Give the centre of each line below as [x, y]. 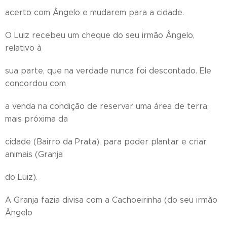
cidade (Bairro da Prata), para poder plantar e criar [106, 142]
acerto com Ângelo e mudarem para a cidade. [94, 12]
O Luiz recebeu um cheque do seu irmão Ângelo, [100, 35]
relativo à [23, 48]
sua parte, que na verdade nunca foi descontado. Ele [108, 71]
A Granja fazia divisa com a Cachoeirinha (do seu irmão [111, 200]
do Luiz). [21, 177]
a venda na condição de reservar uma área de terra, [107, 106]
